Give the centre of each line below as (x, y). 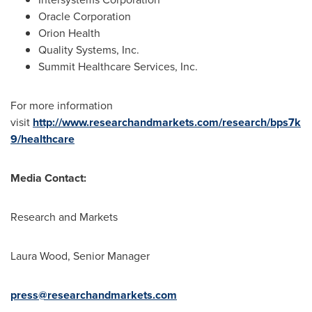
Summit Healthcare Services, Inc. (118, 67)
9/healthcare (42, 139)
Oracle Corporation (85, 17)
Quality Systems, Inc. (89, 50)
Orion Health (69, 33)
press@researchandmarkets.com (94, 295)
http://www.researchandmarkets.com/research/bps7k (167, 123)
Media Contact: (48, 178)
